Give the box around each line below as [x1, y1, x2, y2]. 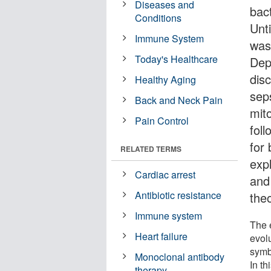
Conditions [135, 10, 182, 25]
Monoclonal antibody [135, 249, 225, 264]
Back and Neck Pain [135, 93, 223, 107]
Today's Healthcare [135, 51, 218, 66]
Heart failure [135, 229, 188, 243]
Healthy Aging [135, 72, 197, 87]
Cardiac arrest [135, 167, 196, 181]
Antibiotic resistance [135, 188, 222, 202]
